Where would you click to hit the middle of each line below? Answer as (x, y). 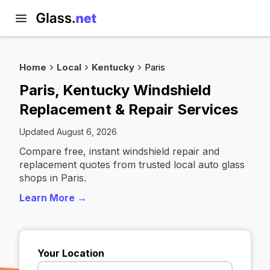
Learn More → (53, 198)
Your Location (71, 253)
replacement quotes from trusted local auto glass (132, 165)
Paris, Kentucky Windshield (115, 90)
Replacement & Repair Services (129, 109)
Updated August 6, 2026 (68, 132)
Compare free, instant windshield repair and (119, 151)
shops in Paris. (53, 178)
